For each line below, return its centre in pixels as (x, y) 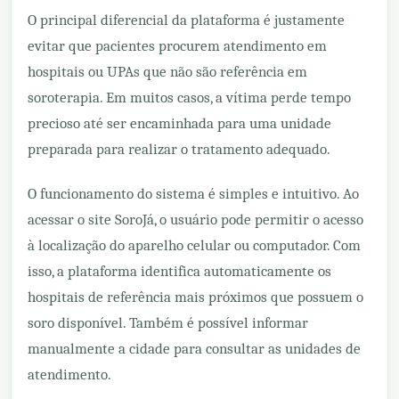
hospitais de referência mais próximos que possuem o (195, 297)
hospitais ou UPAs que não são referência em (167, 71)
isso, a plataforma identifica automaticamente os (179, 271)
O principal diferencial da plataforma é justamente (186, 20)
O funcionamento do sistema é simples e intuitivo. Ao (193, 193)
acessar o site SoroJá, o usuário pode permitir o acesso (195, 219)
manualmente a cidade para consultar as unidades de (194, 348)
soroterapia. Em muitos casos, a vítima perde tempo (189, 97)
